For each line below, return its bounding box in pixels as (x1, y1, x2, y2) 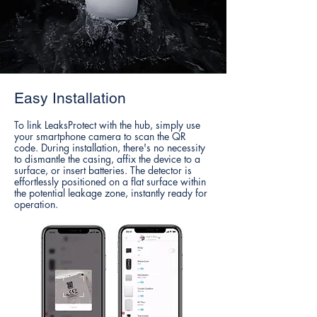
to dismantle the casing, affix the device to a (14, 152, 200, 166)
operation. (14, 197, 58, 211)
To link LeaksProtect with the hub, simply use (14, 118, 200, 132)
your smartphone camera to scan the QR (14, 129, 186, 143)
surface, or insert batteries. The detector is (14, 163, 192, 177)
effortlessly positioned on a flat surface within (14, 175, 206, 188)
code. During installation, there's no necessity (14, 141, 205, 154)
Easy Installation (14, 89, 126, 107)
